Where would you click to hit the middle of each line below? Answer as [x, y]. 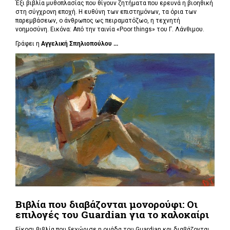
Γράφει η [28, 43]
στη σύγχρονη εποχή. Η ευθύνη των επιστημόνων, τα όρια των [106, 12]
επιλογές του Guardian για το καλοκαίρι [112, 215]
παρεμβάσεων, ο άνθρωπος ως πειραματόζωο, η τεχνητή [98, 21]
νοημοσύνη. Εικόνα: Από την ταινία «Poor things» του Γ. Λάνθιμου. [111, 30]
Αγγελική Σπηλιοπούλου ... [80, 43]
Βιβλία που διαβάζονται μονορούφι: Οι [107, 204]
